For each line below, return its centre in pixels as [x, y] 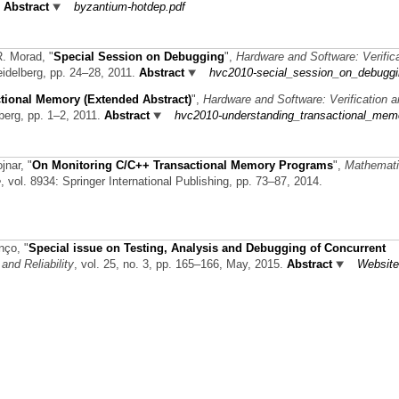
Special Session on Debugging [139, 57]
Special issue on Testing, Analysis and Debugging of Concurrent [207, 248]
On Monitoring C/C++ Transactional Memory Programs [183, 166]
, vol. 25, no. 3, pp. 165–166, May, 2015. [180, 264]
